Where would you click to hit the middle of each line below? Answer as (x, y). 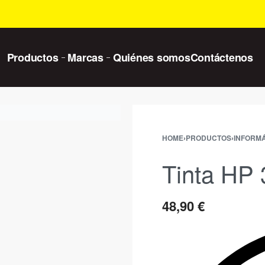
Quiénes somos (151, 57)
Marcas (85, 57)
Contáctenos (222, 57)
